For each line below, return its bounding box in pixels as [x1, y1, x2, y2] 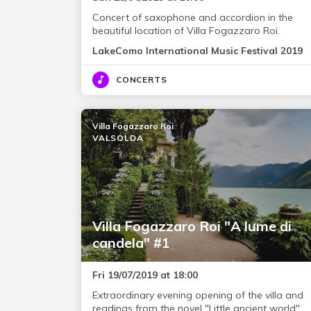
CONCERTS [116, 74, 167, 85]
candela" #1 [92, 234, 170, 251]
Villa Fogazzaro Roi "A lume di [92, 217, 292, 235]
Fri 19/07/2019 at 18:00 [92, 269, 198, 281]
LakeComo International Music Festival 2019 [92, 44, 303, 57]
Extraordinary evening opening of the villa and [92, 289, 303, 301]
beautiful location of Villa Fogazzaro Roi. [92, 24, 280, 37]
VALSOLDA [92, 133, 144, 143]
